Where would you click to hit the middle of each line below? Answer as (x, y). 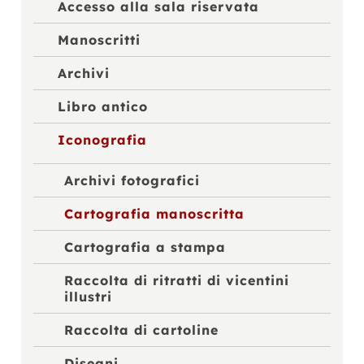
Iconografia (103, 139)
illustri (88, 297)
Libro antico (103, 106)
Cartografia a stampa (145, 247)
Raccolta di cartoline (141, 330)
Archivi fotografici (132, 181)
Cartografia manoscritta (154, 214)
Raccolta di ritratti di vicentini (176, 281)
